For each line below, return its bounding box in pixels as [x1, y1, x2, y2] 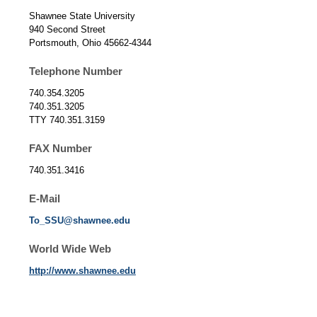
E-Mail [28, 192, 60, 205]
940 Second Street [28, 24, 105, 35]
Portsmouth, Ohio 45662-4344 [28, 38, 151, 49]
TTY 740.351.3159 [28, 115, 105, 126]
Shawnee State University [28, 11, 135, 22]
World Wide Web [28, 243, 111, 255]
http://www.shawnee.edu [28, 265, 136, 277]
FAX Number [28, 142, 92, 155]
